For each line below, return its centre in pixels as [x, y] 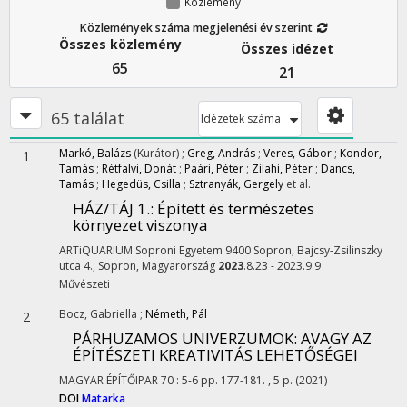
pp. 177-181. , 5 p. [248, 380]
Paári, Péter [214, 169]
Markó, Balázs [95, 153]
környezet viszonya [140, 225]
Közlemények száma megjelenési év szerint [196, 28]
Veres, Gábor [298, 153]
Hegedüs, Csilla [141, 184]
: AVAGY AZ [333, 338]
